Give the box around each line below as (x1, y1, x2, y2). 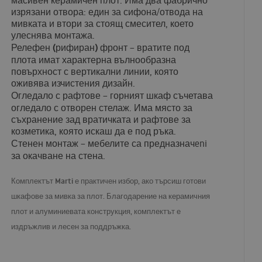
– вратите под (127, 42, 190, 54)
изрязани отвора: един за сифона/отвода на (11, 6, 204, 18)
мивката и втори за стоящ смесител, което (11, 18, 194, 30)
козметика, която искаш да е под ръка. (11, 125, 177, 137)
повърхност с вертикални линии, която (11, 65, 179, 78)
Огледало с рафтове (11, 89, 101, 102)
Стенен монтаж (11, 137, 79, 150)
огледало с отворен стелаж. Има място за (11, 102, 193, 114)
